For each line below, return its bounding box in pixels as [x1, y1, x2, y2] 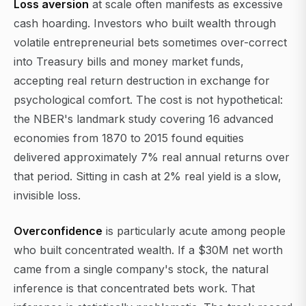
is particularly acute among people [102, 224, 286, 238]
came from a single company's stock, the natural [14, 262, 268, 277]
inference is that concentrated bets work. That [14, 281, 255, 296]
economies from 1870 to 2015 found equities [14, 131, 244, 145]
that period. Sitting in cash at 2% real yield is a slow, [14, 169, 281, 184]
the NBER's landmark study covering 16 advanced [14, 112, 273, 126]
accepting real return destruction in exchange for [14, 74, 270, 88]
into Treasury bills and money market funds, [14, 55, 244, 69]
